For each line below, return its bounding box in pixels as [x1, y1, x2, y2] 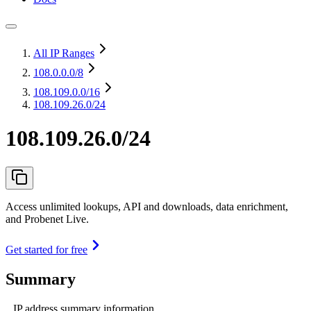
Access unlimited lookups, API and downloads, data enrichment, [6, 200, 288, 212]
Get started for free [6, 243, 87, 255]
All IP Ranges [33, 47, 94, 59]
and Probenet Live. [6, 212, 89, 225]
